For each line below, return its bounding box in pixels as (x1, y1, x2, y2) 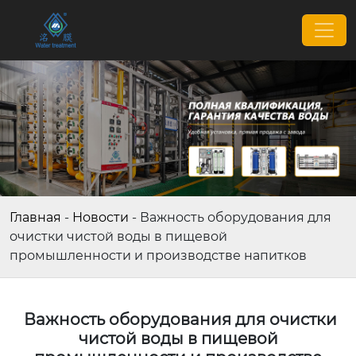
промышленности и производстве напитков (10, 247, 307, 263)
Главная (10, 209, 61, 225)
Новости (72, 209, 129, 225)
